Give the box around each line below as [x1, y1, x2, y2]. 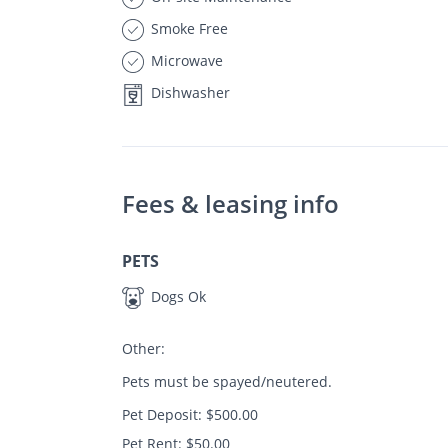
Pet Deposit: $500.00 [122, 404, 258, 424]
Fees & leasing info [122, 186, 339, 220]
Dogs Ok [147, 286, 206, 306]
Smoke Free [147, 18, 228, 38]
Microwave [147, 51, 223, 70]
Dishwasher [147, 83, 230, 103]
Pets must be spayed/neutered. [122, 371, 332, 391]
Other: [122, 338, 165, 358]
